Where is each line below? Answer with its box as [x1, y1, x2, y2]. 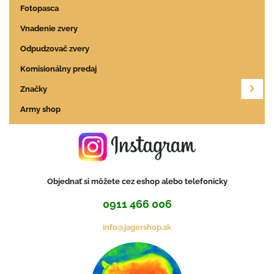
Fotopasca [20, 3, 59, 13]
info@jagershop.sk [103, 222, 171, 232]
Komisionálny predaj [20, 64, 97, 73]
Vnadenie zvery [20, 23, 78, 33]
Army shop [20, 104, 61, 114]
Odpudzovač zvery [20, 43, 89, 53]
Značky [20, 84, 47, 94]
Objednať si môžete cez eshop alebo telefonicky [46, 176, 228, 186]
